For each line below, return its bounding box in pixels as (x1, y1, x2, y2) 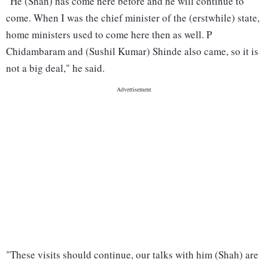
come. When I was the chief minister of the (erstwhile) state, (6, 11, 260, 25)
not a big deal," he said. (6, 61, 105, 75)
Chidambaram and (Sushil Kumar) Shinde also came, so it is (6, 44, 258, 59)
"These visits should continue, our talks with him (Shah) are (6, 248, 258, 262)
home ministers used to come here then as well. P (6, 28, 212, 42)
